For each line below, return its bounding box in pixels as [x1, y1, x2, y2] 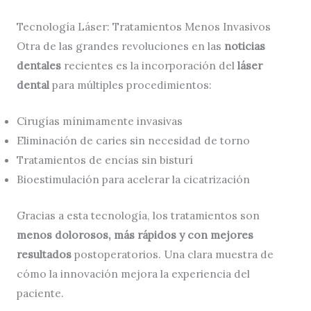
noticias [224, 38, 265, 53]
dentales [16, 58, 61, 72]
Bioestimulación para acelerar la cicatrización [16, 172, 250, 187]
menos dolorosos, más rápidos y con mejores [16, 227, 253, 242]
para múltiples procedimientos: [49, 77, 212, 92]
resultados [16, 246, 72, 261]
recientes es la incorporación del [60, 58, 237, 72]
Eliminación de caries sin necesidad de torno [16, 133, 250, 148]
